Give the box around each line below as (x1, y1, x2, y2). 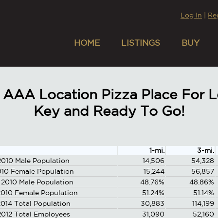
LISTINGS (121, 38, 160, 47)
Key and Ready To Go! (33, 103, 185, 119)
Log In (180, 11, 202, 19)
